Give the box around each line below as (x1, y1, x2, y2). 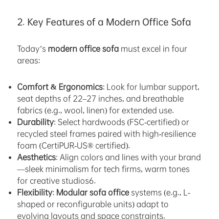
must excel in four (119, 44, 187, 54)
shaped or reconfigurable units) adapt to (17, 199, 169, 210)
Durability (17, 117, 54, 128)
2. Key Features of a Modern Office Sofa (17, 16, 191, 28)
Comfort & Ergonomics (17, 82, 103, 92)
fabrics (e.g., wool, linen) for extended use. (17, 105, 174, 116)
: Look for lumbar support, (103, 82, 199, 92)
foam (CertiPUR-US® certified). (17, 140, 130, 151)
